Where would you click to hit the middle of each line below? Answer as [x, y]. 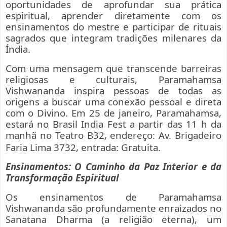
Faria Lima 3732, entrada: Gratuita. [83, 147]
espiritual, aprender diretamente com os [113, 16]
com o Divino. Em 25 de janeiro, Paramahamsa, [113, 112]
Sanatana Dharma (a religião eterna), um [113, 219]
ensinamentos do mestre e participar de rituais [113, 27]
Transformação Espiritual [62, 177]
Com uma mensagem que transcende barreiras [113, 68]
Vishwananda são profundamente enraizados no [113, 208]
